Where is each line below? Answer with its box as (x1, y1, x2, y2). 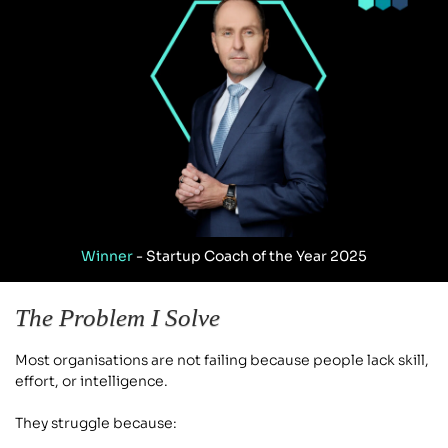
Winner (81, 247, 133, 266)
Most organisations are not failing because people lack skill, (15, 351, 429, 370)
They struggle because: (15, 414, 177, 433)
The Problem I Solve (15, 304, 220, 332)
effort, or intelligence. (15, 372, 168, 391)
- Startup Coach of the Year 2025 (133, 247, 367, 266)
